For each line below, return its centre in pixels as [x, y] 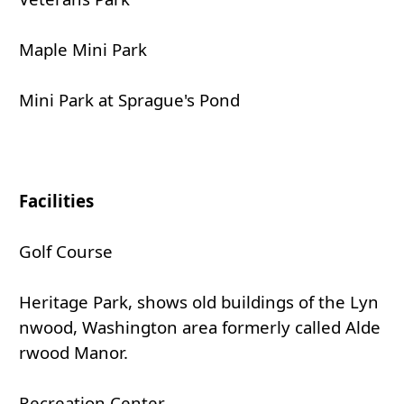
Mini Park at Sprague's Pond [129, 100]
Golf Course [66, 252]
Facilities [56, 201]
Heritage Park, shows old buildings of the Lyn [199, 302]
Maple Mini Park [83, 50]
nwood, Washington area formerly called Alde [200, 327]
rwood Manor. [73, 353]
